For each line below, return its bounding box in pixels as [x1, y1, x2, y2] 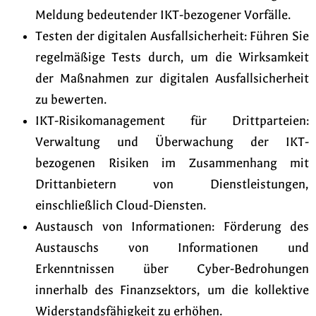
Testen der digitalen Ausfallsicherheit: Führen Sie [35, 28, 309, 44]
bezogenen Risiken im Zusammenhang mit [35, 155, 309, 171]
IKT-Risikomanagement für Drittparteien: [35, 113, 309, 128]
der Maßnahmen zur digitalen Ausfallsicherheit [35, 71, 309, 86]
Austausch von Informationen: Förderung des [35, 219, 309, 234]
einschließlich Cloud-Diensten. [35, 197, 206, 213]
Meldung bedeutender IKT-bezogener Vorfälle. [35, 7, 291, 23]
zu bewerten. [35, 92, 107, 107]
